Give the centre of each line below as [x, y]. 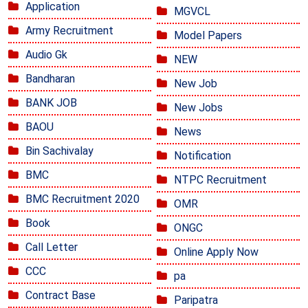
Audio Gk [46, 54]
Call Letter [52, 247]
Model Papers [208, 35]
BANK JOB [51, 102]
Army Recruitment [69, 30]
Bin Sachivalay [59, 151]
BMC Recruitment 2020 [82, 199]
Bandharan [50, 78]
